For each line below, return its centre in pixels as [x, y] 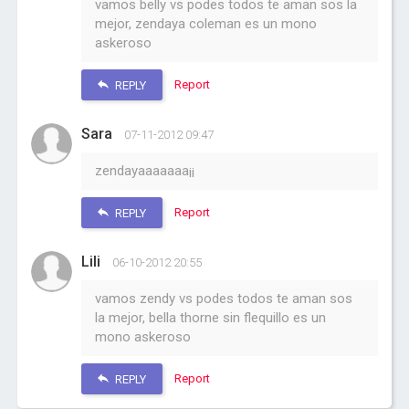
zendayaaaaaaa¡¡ [145, 171]
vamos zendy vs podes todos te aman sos [224, 299]
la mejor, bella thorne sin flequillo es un [211, 318]
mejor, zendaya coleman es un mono [206, 24]
